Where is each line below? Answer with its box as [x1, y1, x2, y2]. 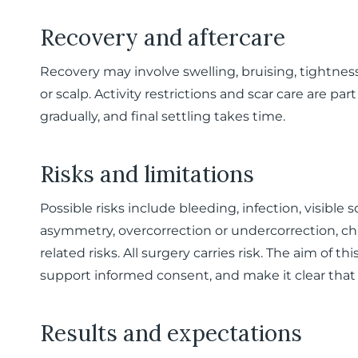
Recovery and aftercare [40, 23, 285, 52]
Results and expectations [40, 319, 302, 348]
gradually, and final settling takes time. [40, 109, 285, 124]
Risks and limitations [40, 160, 254, 189]
